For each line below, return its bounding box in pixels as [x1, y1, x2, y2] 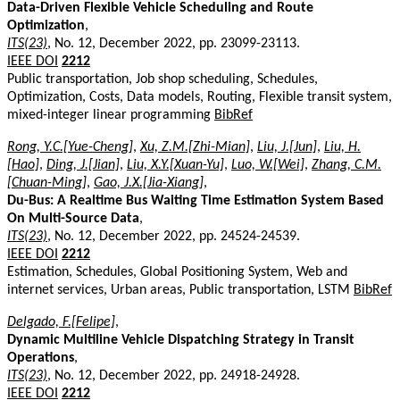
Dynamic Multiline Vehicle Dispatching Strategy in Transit [7, 332, 354, 347]
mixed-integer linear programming [7, 107, 214, 122]
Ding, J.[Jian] [46, 157, 120, 172]
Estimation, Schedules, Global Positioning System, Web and [7, 264, 347, 279]
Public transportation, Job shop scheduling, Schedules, [7, 71, 318, 87]
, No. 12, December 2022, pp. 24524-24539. [47, 229, 300, 244]
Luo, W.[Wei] [231, 157, 304, 172]
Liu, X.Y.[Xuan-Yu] [127, 157, 224, 172]
